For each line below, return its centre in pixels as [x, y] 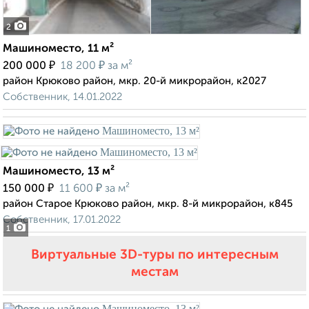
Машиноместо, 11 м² [58, 49]
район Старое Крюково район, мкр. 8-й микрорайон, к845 [148, 204]
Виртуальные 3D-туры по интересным [154, 255]
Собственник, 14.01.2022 [62, 97]
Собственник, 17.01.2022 [62, 220]
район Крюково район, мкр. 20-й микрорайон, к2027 [134, 81]
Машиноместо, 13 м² [59, 172]
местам [154, 272]
